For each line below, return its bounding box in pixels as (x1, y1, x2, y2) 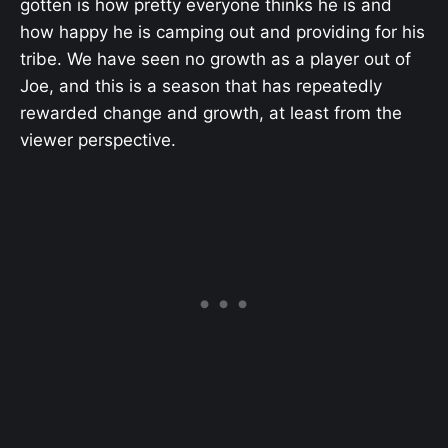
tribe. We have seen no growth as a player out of (20, 49, 411, 70)
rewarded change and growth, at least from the (20, 103, 402, 124)
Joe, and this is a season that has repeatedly (20, 76, 382, 97)
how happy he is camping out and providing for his (20, 22, 425, 43)
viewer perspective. (20, 130, 176, 151)
